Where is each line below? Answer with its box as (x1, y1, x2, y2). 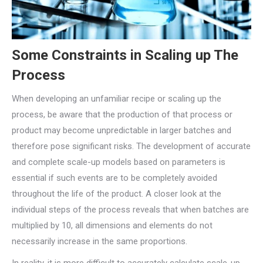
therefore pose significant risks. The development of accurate (12, 141, 251, 152)
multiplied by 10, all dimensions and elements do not (12, 220, 213, 231)
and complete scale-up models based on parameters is (12, 157, 225, 168)
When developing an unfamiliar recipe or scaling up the (12, 93, 221, 104)
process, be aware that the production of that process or (12, 109, 232, 120)
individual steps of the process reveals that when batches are (12, 204, 249, 215)
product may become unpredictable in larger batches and (12, 125, 231, 136)
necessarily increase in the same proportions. (12, 236, 187, 247)
